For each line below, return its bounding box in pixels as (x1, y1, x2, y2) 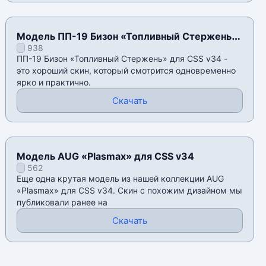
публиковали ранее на (17, 197, 108, 208)
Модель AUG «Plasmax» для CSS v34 (17, 150, 195, 163)
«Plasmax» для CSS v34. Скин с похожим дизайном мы (17, 185, 243, 196)
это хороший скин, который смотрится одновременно (17, 65, 236, 76)
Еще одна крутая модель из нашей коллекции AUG (17, 173, 224, 184)
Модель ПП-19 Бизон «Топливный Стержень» (17, 30, 238, 43)
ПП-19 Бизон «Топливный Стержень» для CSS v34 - (17, 53, 228, 64)
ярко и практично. (17, 77, 91, 88)
